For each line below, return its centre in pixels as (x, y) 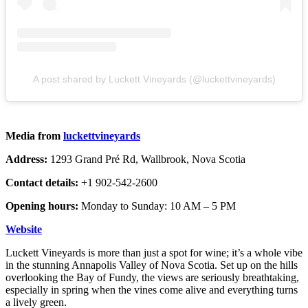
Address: (28, 159)
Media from (34, 136)
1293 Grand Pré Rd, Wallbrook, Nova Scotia (148, 159)
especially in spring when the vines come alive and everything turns (152, 290)
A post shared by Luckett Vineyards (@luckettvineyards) (154, 79)
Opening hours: (43, 206)
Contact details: (43, 183)
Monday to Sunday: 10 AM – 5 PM (158, 206)
